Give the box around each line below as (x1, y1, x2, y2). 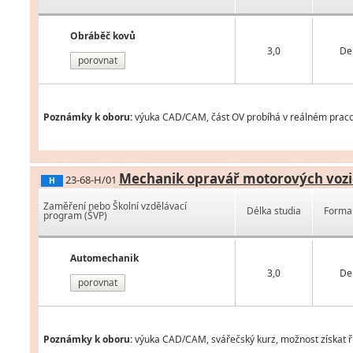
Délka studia (247, 204, 302, 218)
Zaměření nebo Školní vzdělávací (43, 199, 187, 214)
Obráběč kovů (70, 29, 136, 43)
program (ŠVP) (43, 209, 107, 223)
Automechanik (70, 251, 139, 266)
